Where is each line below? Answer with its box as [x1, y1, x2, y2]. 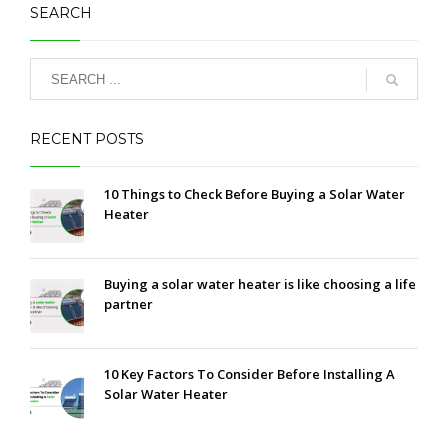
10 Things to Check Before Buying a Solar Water [104, 185, 405, 204]
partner [104, 295, 153, 314]
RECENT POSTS [30, 130, 144, 149]
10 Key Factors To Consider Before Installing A [104, 365, 395, 384]
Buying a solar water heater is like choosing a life [104, 275, 416, 294]
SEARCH [30, 4, 92, 23]
